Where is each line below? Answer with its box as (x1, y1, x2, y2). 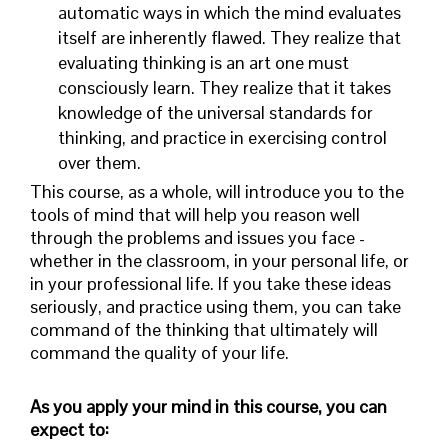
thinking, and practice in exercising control (58, 125, 387, 149)
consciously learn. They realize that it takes (58, 75, 391, 99)
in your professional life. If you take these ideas (30, 271, 391, 295)
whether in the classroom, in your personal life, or (30, 248, 409, 272)
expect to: (30, 417, 109, 441)
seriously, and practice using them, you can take (30, 294, 401, 318)
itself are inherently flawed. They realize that (58, 25, 401, 49)
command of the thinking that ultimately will (30, 317, 378, 341)
